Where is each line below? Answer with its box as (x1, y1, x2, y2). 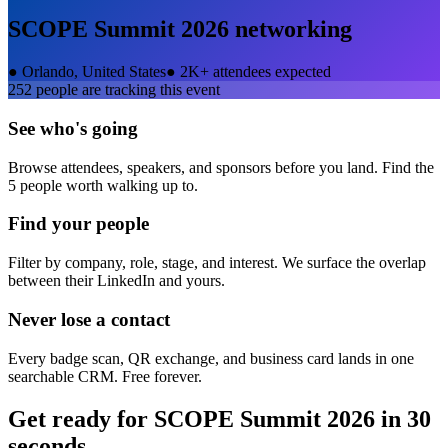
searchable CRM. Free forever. (8, 367, 202, 385)
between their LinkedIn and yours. (8, 272, 225, 290)
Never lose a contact (8, 308, 170, 330)
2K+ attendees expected (180, 63, 331, 81)
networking (229, 16, 352, 43)
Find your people (8, 213, 149, 235)
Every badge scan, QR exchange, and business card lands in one (8, 349, 414, 367)
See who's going (8, 118, 138, 140)
